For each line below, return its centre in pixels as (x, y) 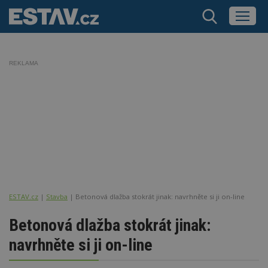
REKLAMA (24, 63)
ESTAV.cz (24, 196)
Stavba (57, 196)
